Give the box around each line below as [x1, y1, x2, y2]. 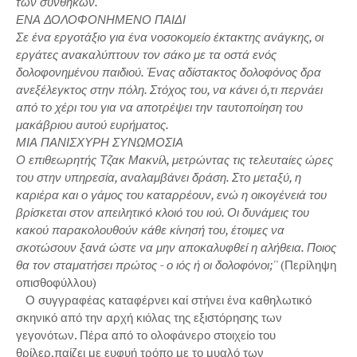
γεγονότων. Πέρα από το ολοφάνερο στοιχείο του [16, 327, 276, 343]
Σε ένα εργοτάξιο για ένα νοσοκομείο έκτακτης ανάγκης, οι [16, 29, 324, 45]
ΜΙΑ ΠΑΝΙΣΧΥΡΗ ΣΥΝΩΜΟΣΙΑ [16, 134, 183, 150]
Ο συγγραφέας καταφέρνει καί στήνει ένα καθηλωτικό [16, 292, 312, 308]
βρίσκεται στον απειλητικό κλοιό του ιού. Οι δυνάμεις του [16, 204, 309, 220]
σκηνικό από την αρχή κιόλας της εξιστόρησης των [16, 309, 282, 325]
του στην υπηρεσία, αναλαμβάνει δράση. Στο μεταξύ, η [16, 169, 301, 185]
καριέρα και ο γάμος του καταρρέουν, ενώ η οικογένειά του [16, 186, 327, 202]
